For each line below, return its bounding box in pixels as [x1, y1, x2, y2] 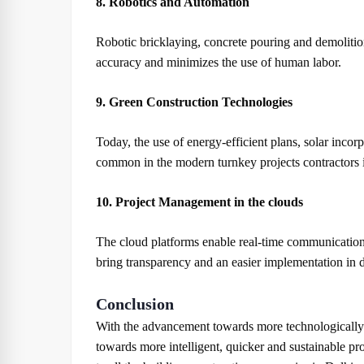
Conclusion [96, 295, 174, 313]
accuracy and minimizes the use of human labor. [96, 55, 341, 69]
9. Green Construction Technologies [96, 95, 292, 109]
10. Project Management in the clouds [96, 195, 303, 209]
